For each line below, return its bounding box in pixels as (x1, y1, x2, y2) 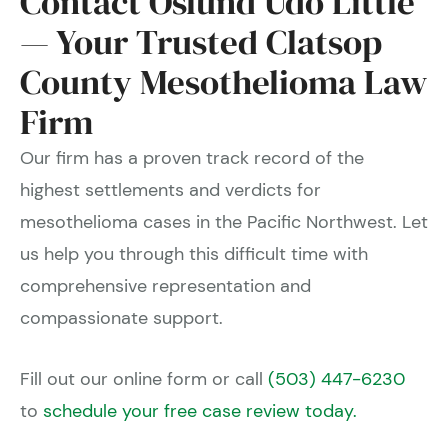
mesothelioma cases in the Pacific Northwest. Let (20, 209, 428, 234)
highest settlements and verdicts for (20, 177, 321, 202)
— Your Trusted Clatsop (20, 17, 382, 66)
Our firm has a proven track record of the (20, 145, 364, 170)
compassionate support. (20, 305, 223, 330)
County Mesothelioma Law (20, 57, 427, 106)
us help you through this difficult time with (20, 241, 368, 266)
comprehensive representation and (20, 273, 311, 298)
